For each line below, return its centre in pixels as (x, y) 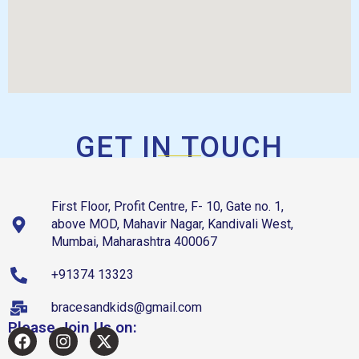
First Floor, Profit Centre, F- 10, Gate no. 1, (168, 207)
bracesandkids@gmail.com (127, 308)
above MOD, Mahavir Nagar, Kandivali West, (173, 224)
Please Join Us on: (73, 328)
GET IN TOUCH (179, 147)
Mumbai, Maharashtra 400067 (135, 242)
